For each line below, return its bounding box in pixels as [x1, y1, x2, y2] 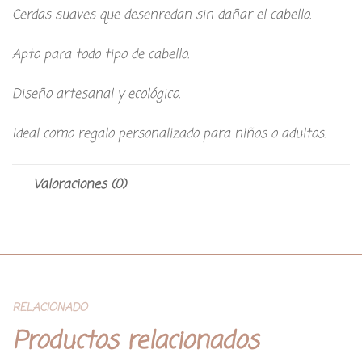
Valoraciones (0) [33, 175, 126, 195]
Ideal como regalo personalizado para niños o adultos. [12, 124, 326, 144]
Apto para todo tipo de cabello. [12, 44, 189, 65]
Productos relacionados [12, 322, 259, 360]
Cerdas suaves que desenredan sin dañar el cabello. [12, 5, 311, 25]
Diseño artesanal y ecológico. [12, 84, 180, 104]
